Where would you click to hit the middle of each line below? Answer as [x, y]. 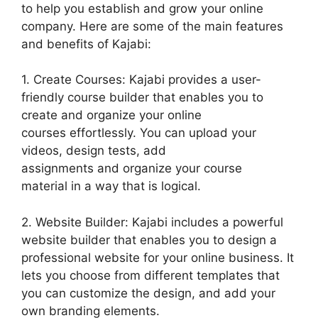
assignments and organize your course [132, 168]
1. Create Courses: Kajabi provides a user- [141, 79]
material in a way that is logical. [111, 186]
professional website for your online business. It [158, 257]
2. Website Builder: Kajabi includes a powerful [152, 222]
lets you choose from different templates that [150, 275]
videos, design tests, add [94, 150]
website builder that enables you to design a [149, 240]
